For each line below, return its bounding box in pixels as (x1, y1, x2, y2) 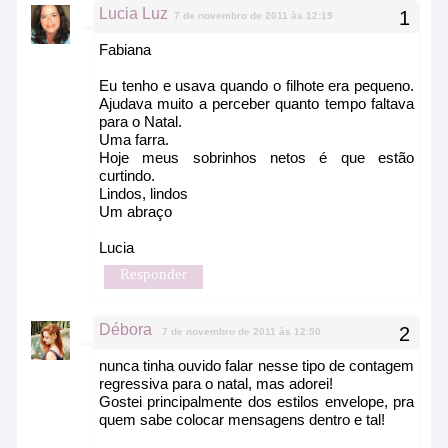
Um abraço (99, 203, 172, 221)
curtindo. (99, 167, 155, 185)
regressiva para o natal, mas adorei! (99, 375, 333, 393)
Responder (120, 266, 187, 283)
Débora (99, 321, 156, 339)
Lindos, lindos (99, 185, 188, 203)
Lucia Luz (99, 5, 168, 23)
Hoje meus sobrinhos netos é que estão (99, 149, 414, 167)
